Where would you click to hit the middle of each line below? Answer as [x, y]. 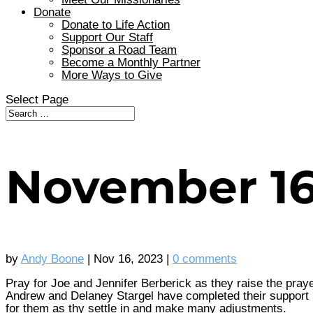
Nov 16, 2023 [128, 259]
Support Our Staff [107, 37]
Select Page [37, 100]
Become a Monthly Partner [131, 63]
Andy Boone [52, 259]
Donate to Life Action [116, 25]
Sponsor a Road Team [119, 50]
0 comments [205, 259]
